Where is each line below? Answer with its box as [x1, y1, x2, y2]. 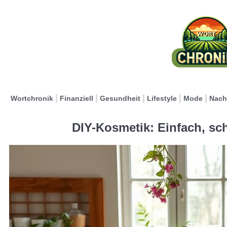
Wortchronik [11, 94, 53, 102]
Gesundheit [100, 94, 140, 102]
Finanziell [60, 94, 93, 102]
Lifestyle [147, 94, 177, 102]
